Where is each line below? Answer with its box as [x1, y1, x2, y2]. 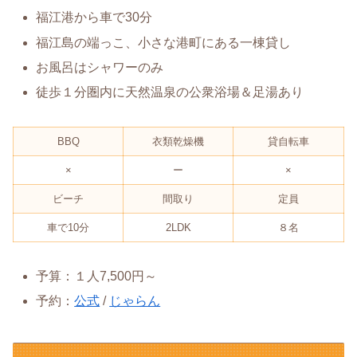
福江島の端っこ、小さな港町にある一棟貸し [36, 35, 292, 49]
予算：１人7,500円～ [36, 269, 158, 283]
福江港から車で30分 [36, 10, 153, 25]
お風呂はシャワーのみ [36, 60, 164, 74]
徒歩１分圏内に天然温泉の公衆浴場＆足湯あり [36, 85, 304, 100]
